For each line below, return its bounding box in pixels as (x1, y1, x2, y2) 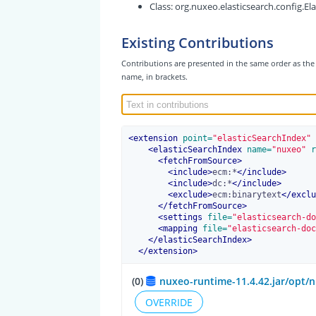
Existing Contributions (121, 32, 274, 52)
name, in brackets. (121, 71, 188, 83)
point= (177, 133, 212, 144)
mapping (162, 224, 197, 234)
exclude (172, 190, 207, 200)
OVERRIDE (145, 295, 193, 309)
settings (162, 212, 202, 223)
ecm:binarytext (212, 190, 281, 200)
